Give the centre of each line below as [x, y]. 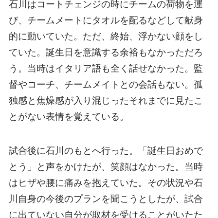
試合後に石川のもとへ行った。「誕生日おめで [106, 151]
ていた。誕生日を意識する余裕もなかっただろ [106, 52]
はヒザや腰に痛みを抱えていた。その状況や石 [106, 183]
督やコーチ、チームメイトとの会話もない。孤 [106, 84]
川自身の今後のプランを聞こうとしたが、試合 [106, 199]
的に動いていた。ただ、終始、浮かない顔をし [106, 36]
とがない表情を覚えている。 [69, 116]
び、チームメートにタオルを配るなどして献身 [106, 20]
